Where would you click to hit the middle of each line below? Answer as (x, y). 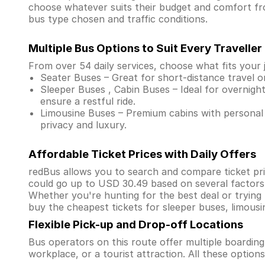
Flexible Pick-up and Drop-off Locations (136, 224)
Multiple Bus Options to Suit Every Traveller (145, 48)
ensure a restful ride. (88, 101)
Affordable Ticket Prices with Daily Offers (142, 154)
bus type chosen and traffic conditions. (118, 19)
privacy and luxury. (83, 125)
